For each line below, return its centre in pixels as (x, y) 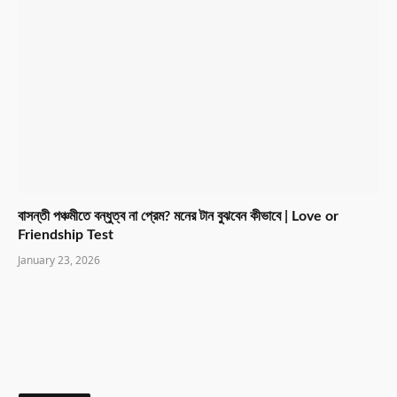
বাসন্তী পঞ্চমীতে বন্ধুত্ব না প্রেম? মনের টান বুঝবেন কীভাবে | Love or (178, 217)
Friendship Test (66, 235)
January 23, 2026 (59, 261)
